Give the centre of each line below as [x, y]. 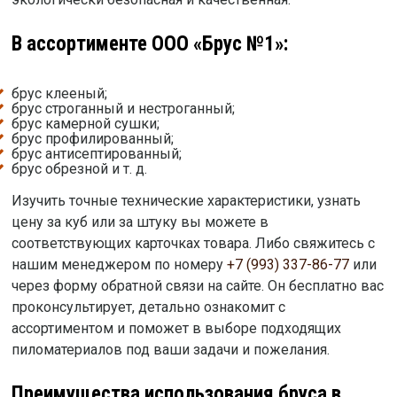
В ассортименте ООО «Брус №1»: [149, 43]
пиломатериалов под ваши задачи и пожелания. [170, 349]
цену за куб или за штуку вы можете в [140, 222]
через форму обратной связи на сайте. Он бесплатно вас [197, 285]
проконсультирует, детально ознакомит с [148, 307]
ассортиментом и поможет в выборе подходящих [176, 328]
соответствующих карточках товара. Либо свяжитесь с [193, 243]
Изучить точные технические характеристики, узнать [186, 200]
